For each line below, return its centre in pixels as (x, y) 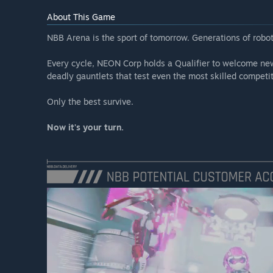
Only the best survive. (90, 102)
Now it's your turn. (85, 127)
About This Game (81, 17)
